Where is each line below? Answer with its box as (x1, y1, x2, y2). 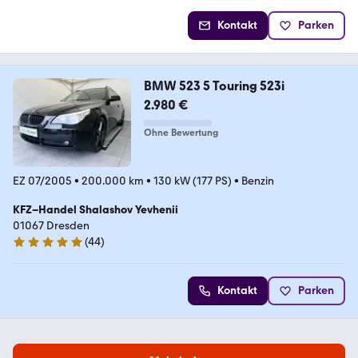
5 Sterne (12, 241, 54, 256)
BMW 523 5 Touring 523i (143, 78, 284, 93)
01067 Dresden (13, 218, 89, 233)
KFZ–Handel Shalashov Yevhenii (13, 202, 178, 217)
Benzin (241, 173, 274, 188)
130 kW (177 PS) (153, 173, 232, 188)
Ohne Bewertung (143, 127, 218, 138)
